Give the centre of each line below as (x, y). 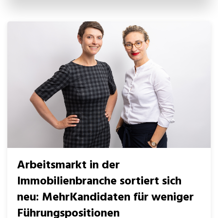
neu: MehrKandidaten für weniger (105, 198)
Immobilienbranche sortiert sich (99, 182)
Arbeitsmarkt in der (68, 165)
